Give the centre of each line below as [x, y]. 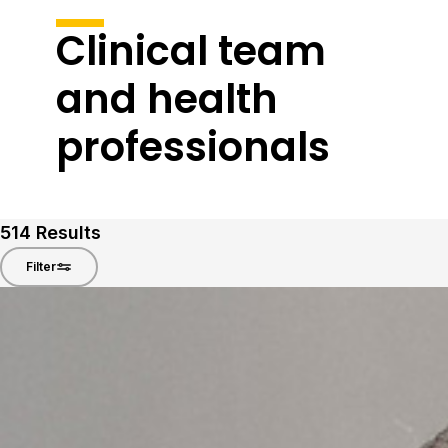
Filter [41, 266]
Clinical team [191, 51]
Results [66, 232]
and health [167, 99]
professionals [193, 147]
